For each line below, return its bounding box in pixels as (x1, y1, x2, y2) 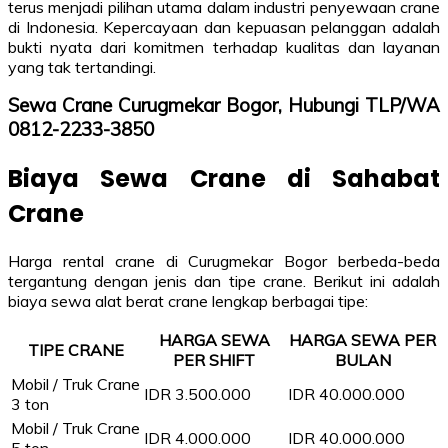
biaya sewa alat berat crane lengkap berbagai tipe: (8, 291, 368, 312)
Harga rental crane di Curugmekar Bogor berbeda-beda (8, 251, 440, 272)
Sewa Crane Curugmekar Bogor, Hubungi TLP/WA (8, 93, 440, 118)
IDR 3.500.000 (144, 384, 251, 405)
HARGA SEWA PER (289, 330, 436, 351)
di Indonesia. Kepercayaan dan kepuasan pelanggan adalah (8, 17, 440, 38)
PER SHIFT (173, 350, 255, 371)
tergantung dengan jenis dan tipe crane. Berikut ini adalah (8, 271, 440, 292)
